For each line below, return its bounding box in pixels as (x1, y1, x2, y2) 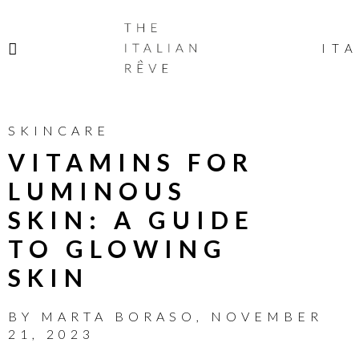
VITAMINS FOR (8, 147, 254, 176)
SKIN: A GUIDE (8, 205, 255, 234)
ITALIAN (111, 31, 224, 50)
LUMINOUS (8, 176, 188, 205)
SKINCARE (8, 123, 110, 138)
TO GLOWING (8, 234, 228, 263)
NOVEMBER (211, 309, 323, 324)
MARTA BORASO (41, 309, 196, 324)
